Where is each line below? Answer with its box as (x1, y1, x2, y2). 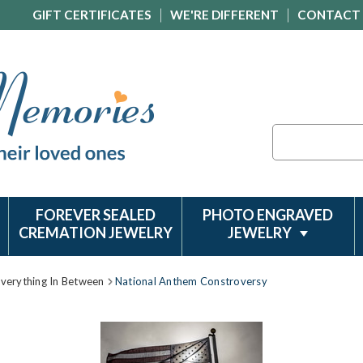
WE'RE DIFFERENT (170, 7, 279, 22)
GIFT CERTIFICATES (32, 7, 152, 22)
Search (272, 126, 307, 139)
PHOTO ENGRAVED (203, 206, 334, 224)
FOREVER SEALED (35, 206, 156, 224)
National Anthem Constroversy (114, 275, 268, 288)
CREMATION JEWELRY (18, 224, 173, 241)
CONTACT (297, 7, 361, 22)
